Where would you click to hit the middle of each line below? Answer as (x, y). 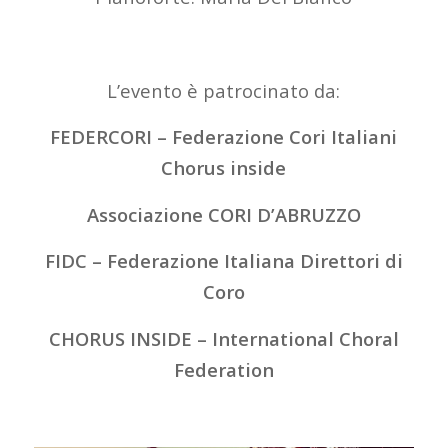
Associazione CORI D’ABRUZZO (223, 214)
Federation (223, 369)
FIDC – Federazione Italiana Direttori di (223, 261)
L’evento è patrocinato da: (224, 90)
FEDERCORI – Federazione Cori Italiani (224, 137)
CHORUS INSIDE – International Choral (223, 338)
